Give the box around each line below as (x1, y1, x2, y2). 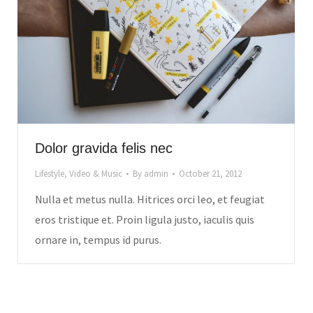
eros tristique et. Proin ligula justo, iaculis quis (35, 212, 254, 226)
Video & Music (69, 167, 122, 180)
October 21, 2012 (179, 167, 242, 180)
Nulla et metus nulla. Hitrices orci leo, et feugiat (35, 191, 265, 206)
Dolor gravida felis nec (35, 140, 173, 156)
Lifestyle (35, 167, 64, 180)
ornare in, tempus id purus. (35, 232, 161, 247)
